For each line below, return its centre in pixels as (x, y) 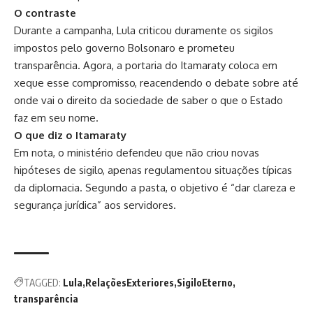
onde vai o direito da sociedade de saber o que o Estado (148, 100)
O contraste (45, 13)
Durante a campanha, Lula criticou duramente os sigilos (144, 30)
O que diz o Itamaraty (70, 135)
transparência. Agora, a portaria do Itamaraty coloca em (146, 65)
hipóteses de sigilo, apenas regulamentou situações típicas (153, 170)
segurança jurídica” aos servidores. (95, 205)
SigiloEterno (205, 282)
